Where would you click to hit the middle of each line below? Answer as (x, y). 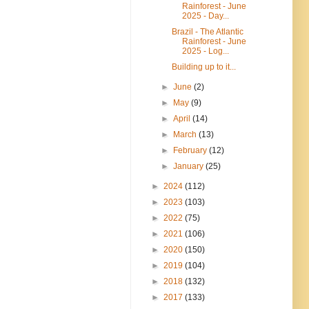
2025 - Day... (205, 16)
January (190, 166)
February (191, 150)
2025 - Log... (205, 51)
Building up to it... (203, 67)
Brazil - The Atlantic (207, 31)
